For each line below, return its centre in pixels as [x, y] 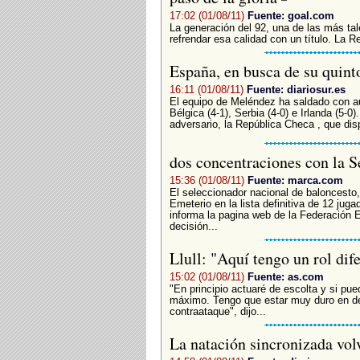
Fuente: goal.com [290, 15]
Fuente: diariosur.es [296, 89]
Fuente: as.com [285, 276]
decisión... [193, 226]
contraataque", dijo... [217, 311]
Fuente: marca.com [295, 180]
